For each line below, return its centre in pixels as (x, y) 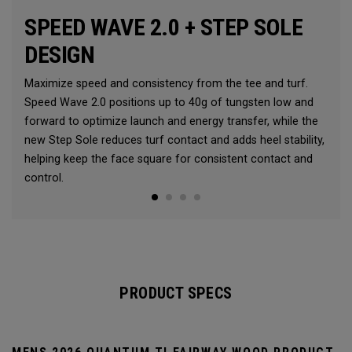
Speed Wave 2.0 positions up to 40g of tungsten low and (169, 103)
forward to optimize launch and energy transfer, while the (171, 122)
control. (44, 178)
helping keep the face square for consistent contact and (169, 159)
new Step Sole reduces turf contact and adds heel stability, (174, 141)
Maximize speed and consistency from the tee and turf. (166, 84)
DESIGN (59, 55)
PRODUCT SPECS (176, 293)
